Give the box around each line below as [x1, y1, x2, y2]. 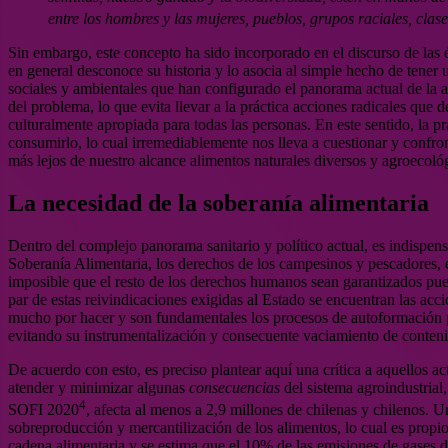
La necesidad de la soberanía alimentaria [8, 189, 429, 216]
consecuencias [189, 378, 280, 396]
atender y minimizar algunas [8, 378, 189, 396]
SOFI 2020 [8, 401, 79, 419]
